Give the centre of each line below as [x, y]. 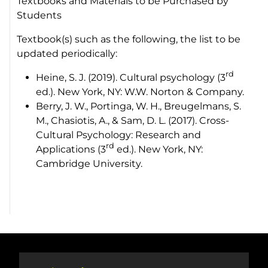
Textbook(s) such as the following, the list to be [129, 39]
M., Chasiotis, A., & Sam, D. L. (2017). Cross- [133, 120]
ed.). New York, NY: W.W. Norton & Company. [140, 92]
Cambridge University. [89, 163]
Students [39, 15]
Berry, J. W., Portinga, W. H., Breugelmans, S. [139, 106]
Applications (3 [71, 149]
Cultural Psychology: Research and [119, 135]
